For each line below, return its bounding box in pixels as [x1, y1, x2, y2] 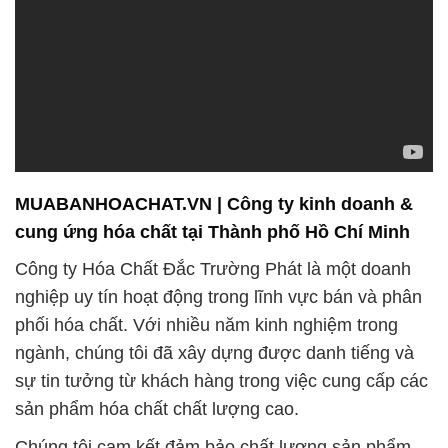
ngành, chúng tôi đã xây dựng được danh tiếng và [15, 342, 414, 363]
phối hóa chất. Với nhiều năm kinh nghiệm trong [15, 314, 398, 335]
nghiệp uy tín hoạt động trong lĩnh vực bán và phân [15, 286, 422, 307]
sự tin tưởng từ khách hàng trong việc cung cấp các [15, 370, 428, 391]
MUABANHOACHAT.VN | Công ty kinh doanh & [15, 194, 413, 215]
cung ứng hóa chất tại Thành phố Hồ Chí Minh [15, 222, 410, 243]
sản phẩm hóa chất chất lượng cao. [15, 398, 299, 419]
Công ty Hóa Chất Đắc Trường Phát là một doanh [15, 258, 411, 279]
